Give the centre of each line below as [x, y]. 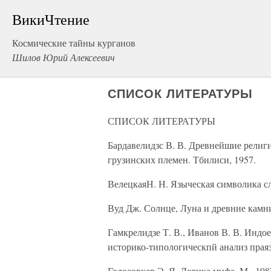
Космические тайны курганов [74, 43]
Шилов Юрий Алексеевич [64, 57]
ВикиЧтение [51, 19]
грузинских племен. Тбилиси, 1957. [182, 159]
